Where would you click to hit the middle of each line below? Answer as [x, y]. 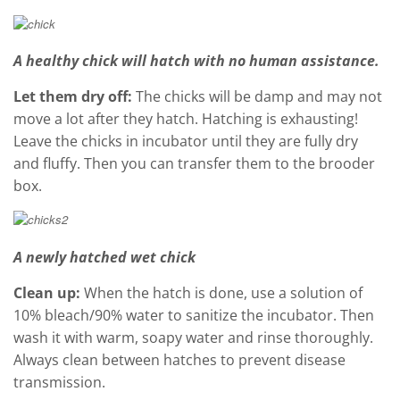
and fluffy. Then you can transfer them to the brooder [194, 163]
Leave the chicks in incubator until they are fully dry [186, 141]
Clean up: [49, 292]
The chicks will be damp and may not [259, 96]
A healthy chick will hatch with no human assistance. [196, 61]
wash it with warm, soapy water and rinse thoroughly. [193, 337]
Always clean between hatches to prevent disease [179, 359]
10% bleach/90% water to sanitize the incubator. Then [194, 315]
